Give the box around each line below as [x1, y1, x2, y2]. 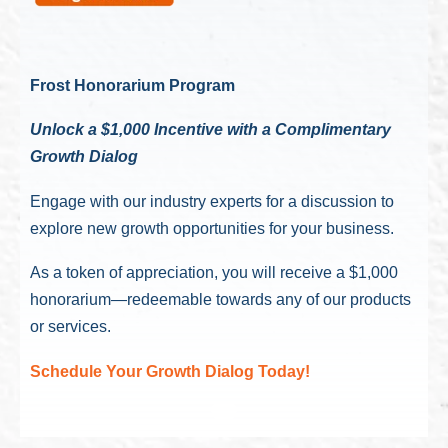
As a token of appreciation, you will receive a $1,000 [30, 264, 398, 281]
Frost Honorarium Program [30, 76, 235, 94]
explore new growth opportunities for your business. [30, 219, 394, 237]
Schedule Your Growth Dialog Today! [30, 362, 310, 380]
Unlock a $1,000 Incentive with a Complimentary [30, 121, 391, 138]
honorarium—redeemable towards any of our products [30, 291, 411, 308]
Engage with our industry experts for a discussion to [30, 192, 394, 210]
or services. [30, 318, 111, 335]
